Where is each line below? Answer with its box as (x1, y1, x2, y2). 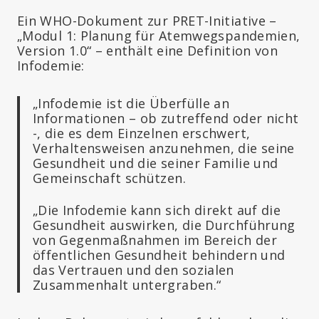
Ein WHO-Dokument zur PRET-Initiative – (17, 11, 277, 29)
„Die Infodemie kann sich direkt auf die (33, 201, 281, 219)
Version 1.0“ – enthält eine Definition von (17, 41, 278, 59)
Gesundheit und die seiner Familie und (33, 154, 278, 172)
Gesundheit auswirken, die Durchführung (33, 216, 296, 234)
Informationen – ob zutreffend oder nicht (33, 109, 299, 127)
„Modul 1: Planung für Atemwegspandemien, (17, 26, 300, 44)
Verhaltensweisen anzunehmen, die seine (33, 139, 295, 157)
